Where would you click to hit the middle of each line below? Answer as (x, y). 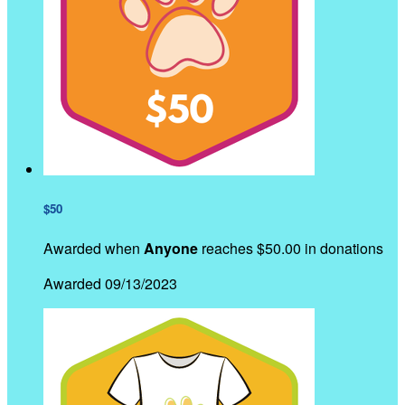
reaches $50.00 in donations (291, 248)
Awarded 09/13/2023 (110, 283)
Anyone (171, 248)
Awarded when (94, 248)
